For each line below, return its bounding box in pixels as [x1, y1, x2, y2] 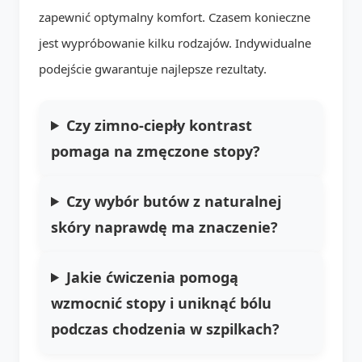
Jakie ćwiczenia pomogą [66, 267, 239, 287]
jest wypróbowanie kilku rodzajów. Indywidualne [39, 34, 311, 51]
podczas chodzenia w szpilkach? [51, 318, 280, 339]
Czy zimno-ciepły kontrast [66, 115, 253, 135]
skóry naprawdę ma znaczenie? [51, 217, 278, 237]
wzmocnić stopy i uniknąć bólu [51, 293, 271, 313]
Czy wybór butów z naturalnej [66, 191, 282, 211]
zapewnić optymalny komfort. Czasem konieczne [39, 8, 310, 25]
